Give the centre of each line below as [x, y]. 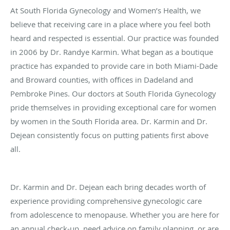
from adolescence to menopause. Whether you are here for [115, 215]
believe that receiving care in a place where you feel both [110, 24]
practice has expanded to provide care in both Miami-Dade [114, 66]
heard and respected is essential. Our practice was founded [114, 38]
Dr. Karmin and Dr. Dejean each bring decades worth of [108, 187]
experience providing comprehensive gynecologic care [106, 201]
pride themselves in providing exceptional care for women [113, 108]
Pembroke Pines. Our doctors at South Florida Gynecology [113, 94]
